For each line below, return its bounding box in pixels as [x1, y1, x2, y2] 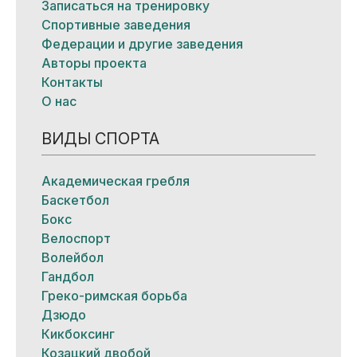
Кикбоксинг [41, 326, 115, 343]
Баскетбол [41, 192, 109, 209]
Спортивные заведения [41, 17, 190, 33]
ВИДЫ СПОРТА [41, 129, 159, 149]
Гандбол [41, 269, 94, 285]
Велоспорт [41, 230, 111, 247]
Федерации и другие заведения [41, 36, 243, 53]
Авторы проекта [41, 55, 147, 72]
